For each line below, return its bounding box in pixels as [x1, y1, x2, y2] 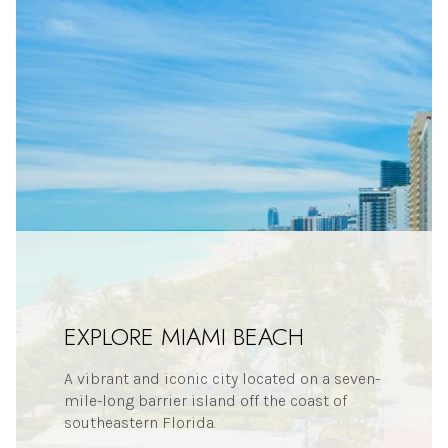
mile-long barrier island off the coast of [64, 391, 347, 411]
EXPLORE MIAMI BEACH [64, 319, 304, 355]
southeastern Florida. [64, 413, 216, 433]
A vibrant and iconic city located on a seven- [64, 369, 380, 389]
